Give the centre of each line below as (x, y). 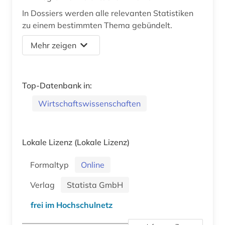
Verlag (44, 185)
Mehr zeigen (53, 45)
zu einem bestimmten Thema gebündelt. (97, 25)
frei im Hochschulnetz (72, 205)
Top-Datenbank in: (57, 85)
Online (93, 164)
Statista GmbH (95, 185)
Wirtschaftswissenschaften (89, 103)
